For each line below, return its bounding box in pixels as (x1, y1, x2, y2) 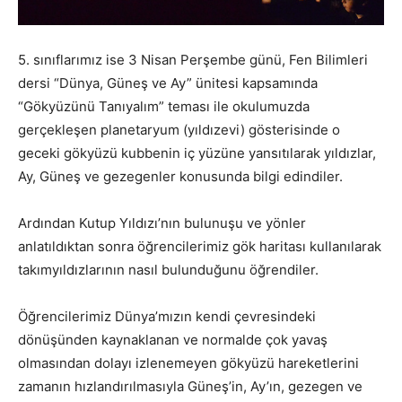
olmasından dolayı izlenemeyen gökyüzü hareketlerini (18, 354, 359, 371)
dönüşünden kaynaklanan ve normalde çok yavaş (18, 330, 328, 348)
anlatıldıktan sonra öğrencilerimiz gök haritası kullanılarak (18, 237, 381, 255)
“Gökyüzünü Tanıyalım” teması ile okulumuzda (18, 97, 310, 115)
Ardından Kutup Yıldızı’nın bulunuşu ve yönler (18, 214, 306, 232)
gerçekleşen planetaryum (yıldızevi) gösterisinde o (18, 120, 340, 138)
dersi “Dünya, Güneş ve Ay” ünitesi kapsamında (18, 74, 318, 92)
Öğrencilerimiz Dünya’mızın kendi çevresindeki (18, 307, 316, 325)
